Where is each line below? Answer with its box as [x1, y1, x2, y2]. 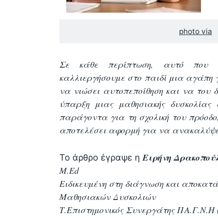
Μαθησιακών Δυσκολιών [59, 190, 156, 202]
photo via [179, 27, 212, 36]
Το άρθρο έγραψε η [59, 152, 143, 163]
